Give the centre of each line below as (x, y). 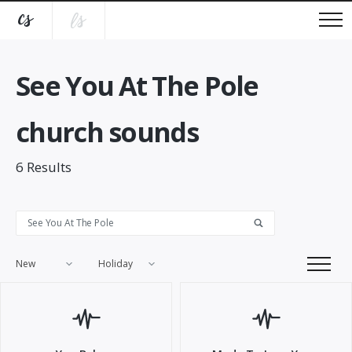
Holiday (115, 263)
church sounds (107, 132)
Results (48, 167)
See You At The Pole (137, 86)
